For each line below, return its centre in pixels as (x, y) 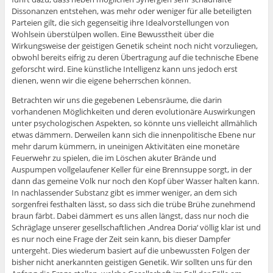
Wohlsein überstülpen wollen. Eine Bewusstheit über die (112, 34)
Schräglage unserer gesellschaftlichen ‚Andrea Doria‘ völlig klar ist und (136, 228)
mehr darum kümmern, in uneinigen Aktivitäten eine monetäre (125, 147)
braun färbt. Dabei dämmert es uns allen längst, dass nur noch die (130, 216)
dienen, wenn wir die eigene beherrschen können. (101, 81)
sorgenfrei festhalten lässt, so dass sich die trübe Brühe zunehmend (133, 204)
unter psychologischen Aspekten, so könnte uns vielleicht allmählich (134, 123)
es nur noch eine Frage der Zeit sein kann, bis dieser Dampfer (121, 239)
